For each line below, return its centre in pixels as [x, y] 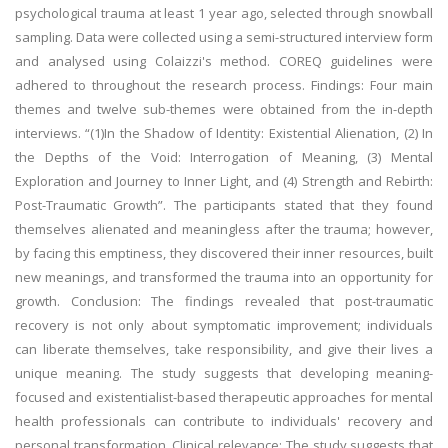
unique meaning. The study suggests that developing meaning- [224, 373]
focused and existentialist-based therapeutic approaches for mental [224, 397]
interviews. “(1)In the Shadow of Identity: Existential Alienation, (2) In [224, 133]
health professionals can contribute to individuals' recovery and [224, 421]
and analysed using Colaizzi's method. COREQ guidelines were [224, 61]
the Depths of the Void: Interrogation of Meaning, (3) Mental [224, 157]
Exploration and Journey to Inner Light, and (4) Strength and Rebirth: [224, 181]
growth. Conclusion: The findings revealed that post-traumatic [224, 301]
